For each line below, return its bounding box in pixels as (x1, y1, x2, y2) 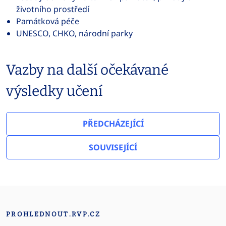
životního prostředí (16, 4, 89, 15)
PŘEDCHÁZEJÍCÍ (82, 118, 144, 129)
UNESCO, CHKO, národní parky (16, 28, 133, 39)
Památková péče (16, 16, 79, 27)
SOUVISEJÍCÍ (89, 142, 137, 153)
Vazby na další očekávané (6, 62, 168, 78)
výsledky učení (6, 83, 102, 99)
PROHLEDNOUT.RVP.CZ (6, 210, 101, 218)
